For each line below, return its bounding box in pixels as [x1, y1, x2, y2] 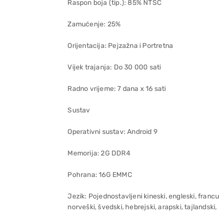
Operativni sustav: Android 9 [67, 128, 157, 136]
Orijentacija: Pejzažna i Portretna [67, 42, 174, 50]
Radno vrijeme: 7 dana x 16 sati [67, 85, 166, 93]
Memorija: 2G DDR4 [67, 149, 131, 157]
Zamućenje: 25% [67, 20, 121, 28]
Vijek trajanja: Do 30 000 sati [67, 63, 161, 71]
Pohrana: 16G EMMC [67, 171, 132, 179]
